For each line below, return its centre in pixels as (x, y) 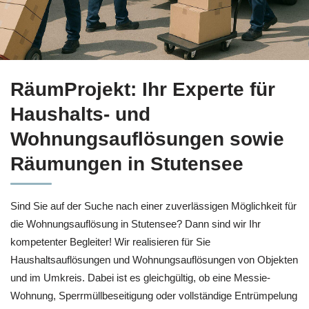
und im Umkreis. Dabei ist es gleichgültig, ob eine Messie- (140, 278)
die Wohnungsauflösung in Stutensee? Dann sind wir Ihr (136, 224)
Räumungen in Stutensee (127, 164)
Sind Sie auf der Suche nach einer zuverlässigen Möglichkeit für (153, 206)
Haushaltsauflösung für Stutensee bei (102, 78)
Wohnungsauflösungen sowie (147, 139)
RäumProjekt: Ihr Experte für (143, 89)
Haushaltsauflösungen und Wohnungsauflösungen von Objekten (154, 260)
